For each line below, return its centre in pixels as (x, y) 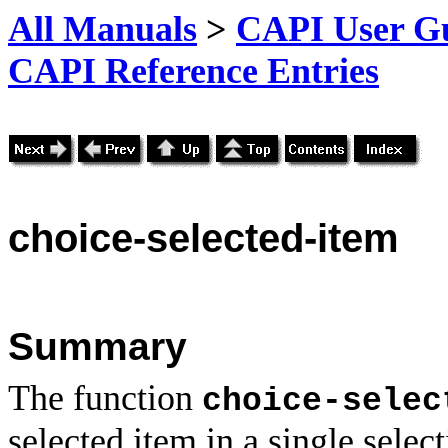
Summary (97, 346)
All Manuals (102, 29)
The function (105, 397)
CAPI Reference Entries (193, 71)
